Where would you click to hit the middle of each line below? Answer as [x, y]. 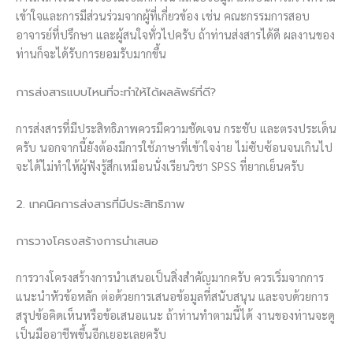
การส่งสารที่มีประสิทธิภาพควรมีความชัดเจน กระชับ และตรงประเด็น [176, 128]
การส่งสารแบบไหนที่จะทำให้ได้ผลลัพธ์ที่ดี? [116, 92]
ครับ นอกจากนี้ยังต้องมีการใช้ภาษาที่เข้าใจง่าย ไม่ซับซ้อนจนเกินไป [174, 147]
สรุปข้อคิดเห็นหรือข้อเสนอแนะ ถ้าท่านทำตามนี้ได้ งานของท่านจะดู [175, 314]
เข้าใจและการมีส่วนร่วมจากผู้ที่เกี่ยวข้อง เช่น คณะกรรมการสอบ [163, 16]
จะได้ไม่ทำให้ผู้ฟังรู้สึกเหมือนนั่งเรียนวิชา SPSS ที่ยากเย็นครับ [160, 165]
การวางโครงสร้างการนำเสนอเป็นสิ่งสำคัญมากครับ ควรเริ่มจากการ [170, 277]
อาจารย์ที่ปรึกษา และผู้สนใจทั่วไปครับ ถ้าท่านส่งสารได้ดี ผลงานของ [175, 35]
